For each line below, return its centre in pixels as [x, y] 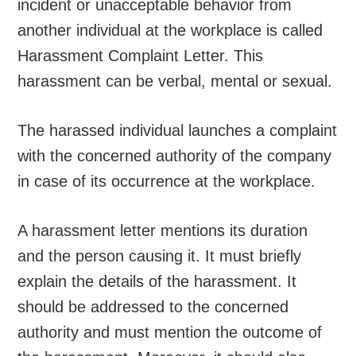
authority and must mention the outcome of [170, 332]
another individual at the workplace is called [170, 30]
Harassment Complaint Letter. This [141, 55]
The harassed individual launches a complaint [178, 130]
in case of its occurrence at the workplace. [167, 181]
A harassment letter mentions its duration [163, 230]
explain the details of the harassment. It [157, 281]
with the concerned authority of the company [175, 155]
